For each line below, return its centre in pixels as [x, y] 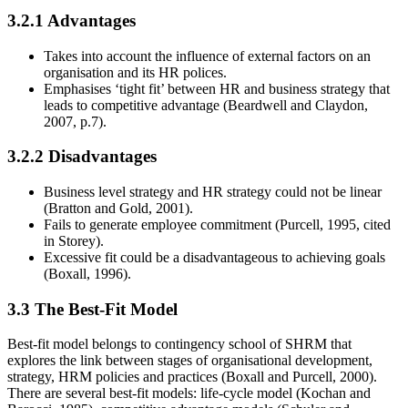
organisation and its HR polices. [135, 72]
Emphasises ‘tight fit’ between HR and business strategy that [217, 88]
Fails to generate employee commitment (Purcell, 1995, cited [217, 224]
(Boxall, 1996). [87, 273]
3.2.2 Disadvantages [82, 157]
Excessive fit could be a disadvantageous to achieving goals [214, 257]
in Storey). [74, 240]
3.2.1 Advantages [71, 20]
